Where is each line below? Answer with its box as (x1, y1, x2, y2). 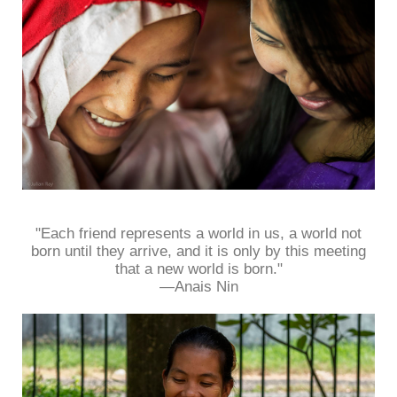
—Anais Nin (159, 277, 238, 295)
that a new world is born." (114, 260, 283, 277)
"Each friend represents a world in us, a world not (35, 224, 362, 242)
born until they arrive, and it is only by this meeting (31, 242, 366, 260)
